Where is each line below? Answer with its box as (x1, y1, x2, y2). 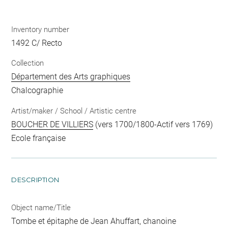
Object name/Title (11, 203, 71, 212)
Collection (11, 59, 44, 68)
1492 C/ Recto (11, 38, 63, 48)
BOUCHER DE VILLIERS (11, 119, 94, 129)
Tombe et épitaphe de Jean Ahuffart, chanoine (11, 216, 177, 226)
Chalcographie (11, 85, 64, 96)
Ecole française (11, 133, 66, 143)
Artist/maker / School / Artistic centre (11, 106, 137, 116)
